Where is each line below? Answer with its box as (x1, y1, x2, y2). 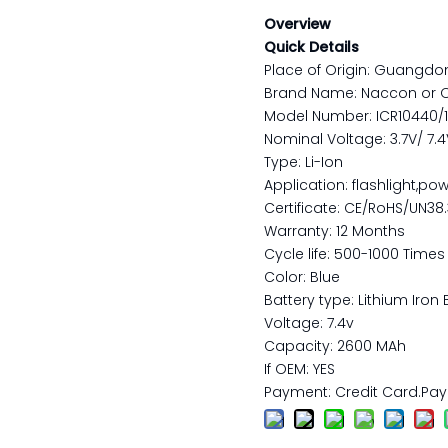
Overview (264, 14, 331, 34)
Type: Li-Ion (264, 152, 343, 172)
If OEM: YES (264, 359, 335, 379)
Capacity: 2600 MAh (264, 336, 406, 356)
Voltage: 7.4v (264, 313, 354, 333)
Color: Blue (264, 267, 340, 287)
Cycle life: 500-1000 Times (264, 244, 445, 264)
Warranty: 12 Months (264, 221, 405, 241)
